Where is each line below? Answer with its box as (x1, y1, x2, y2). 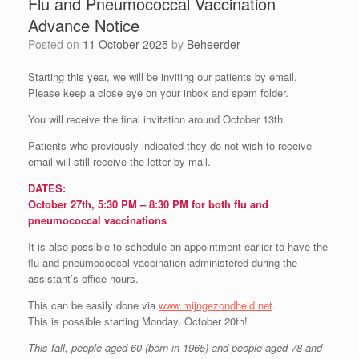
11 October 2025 (83, 35, 168, 52)
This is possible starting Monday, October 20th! (28, 313, 248, 329)
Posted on (35, 35, 83, 52)
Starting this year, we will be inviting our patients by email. (28, 68, 297, 84)
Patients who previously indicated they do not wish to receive (28, 137, 312, 153)
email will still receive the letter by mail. (28, 153, 211, 169)
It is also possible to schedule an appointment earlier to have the (28, 238, 328, 254)
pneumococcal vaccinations (28, 212, 167, 228)
